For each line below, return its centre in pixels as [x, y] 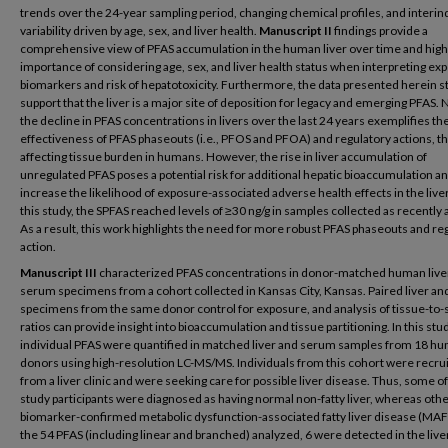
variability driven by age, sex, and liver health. [139, 30]
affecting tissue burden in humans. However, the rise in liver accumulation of [223, 156]
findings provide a [380, 30]
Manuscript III [58, 272]
